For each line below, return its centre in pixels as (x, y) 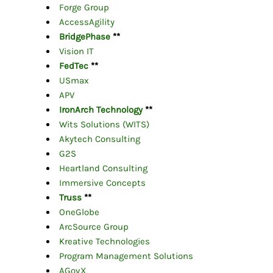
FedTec (73, 66)
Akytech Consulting (99, 139)
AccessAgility (88, 22)
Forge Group (84, 8)
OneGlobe (79, 212)
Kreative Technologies (104, 242)
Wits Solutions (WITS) (104, 125)
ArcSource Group (94, 227)
